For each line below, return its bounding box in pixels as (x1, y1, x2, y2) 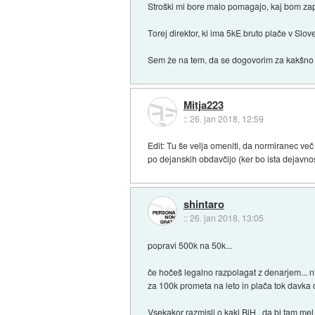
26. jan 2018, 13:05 (189, 212, 264, 224)
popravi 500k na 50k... (148, 238, 233, 251)
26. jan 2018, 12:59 (189, 112, 264, 124)
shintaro (183, 196, 224, 212)
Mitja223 (183, 96, 224, 112)
